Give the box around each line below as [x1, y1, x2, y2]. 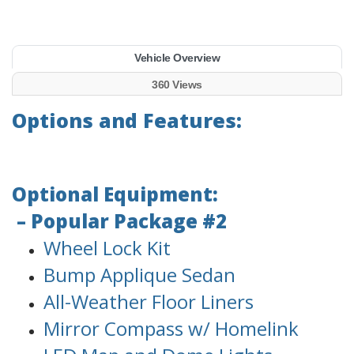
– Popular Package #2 [12, 208, 227, 235]
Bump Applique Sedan [43, 262, 235, 288]
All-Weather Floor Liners [43, 288, 254, 315]
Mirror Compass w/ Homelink [43, 315, 299, 342]
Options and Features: [12, 107, 242, 134]
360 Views [152, 78, 202, 92]
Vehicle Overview [134, 51, 220, 65]
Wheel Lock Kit [43, 235, 171, 262]
